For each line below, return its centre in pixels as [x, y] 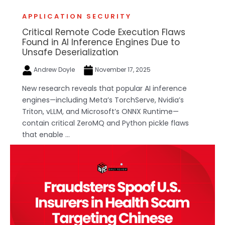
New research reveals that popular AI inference [104, 88]
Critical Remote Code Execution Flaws [104, 32]
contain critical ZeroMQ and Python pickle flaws [105, 123]
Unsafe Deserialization [70, 52]
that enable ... [46, 134]
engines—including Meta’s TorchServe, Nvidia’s [103, 100]
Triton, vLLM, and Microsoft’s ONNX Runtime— [100, 111]
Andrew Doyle [54, 69]
